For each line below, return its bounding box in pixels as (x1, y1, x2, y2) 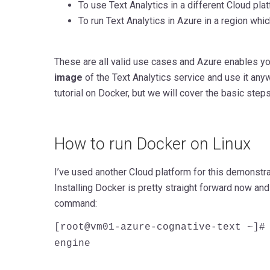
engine (54, 237, 90, 249)
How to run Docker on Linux (54, 134, 251, 154)
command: (54, 197, 97, 209)
